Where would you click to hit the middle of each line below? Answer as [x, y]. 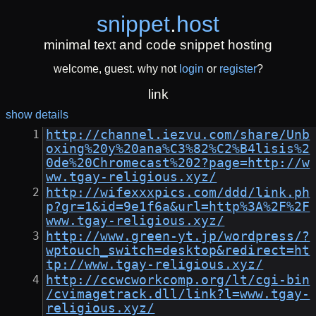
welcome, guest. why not [116, 69]
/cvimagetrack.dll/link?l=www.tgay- [178, 294]
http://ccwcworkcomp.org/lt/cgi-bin [178, 280]
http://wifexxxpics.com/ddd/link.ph [178, 193]
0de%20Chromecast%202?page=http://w [178, 163]
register [238, 69]
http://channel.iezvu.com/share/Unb [178, 135]
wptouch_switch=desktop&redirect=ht [178, 251]
